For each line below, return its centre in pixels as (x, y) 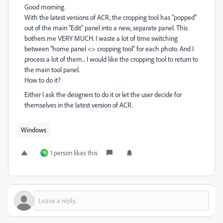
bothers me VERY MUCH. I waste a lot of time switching (101, 38)
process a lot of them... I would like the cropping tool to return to (111, 59)
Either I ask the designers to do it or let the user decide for (103, 94)
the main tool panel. (52, 69)
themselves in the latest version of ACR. (79, 105)
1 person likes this (74, 153)
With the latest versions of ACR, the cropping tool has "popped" (111, 17)
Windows (34, 130)
